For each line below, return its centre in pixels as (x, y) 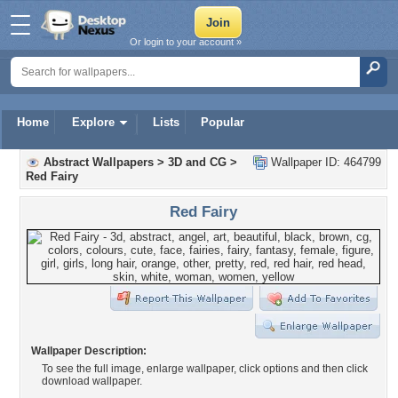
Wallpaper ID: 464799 (324, 162)
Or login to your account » (186, 42)
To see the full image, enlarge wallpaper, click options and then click (205, 369)
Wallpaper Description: (89, 351)
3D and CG (197, 162)
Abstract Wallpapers (99, 162)
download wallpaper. (92, 381)
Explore (93, 122)
